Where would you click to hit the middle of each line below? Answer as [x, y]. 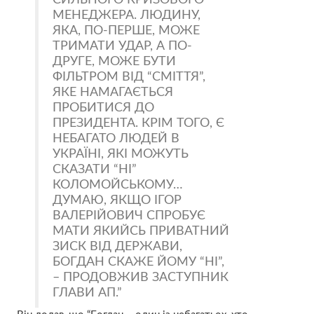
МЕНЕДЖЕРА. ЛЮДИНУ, [127, 15]
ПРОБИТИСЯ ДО [104, 107]
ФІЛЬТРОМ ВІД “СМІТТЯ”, [129, 76]
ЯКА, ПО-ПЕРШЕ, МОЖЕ [127, 30]
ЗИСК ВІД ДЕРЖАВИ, [118, 246]
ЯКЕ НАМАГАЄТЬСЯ [113, 92]
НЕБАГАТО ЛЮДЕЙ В [116, 138]
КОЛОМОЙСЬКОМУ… [118, 184]
